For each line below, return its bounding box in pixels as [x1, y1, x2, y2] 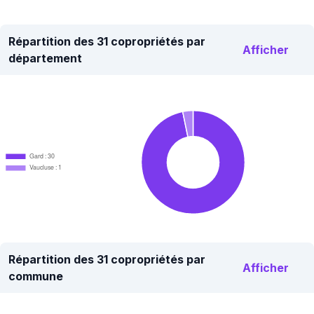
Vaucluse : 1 [29, 163, 62, 172]
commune [8, 269, 63, 284]
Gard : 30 [29, 151, 55, 161]
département [8, 51, 82, 65]
